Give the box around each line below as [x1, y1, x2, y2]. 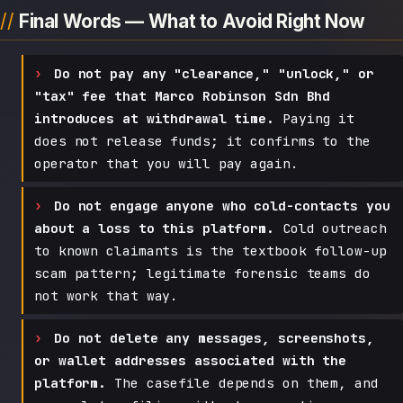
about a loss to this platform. [34, 219, 274, 237]
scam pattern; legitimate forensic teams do [34, 264, 371, 282]
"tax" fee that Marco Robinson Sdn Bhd [34, 86, 331, 104]
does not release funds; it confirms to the [34, 131, 371, 149]
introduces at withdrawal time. [34, 109, 274, 127]
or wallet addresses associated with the [34, 351, 347, 369]
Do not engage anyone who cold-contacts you [53, 196, 390, 214]
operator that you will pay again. [34, 154, 299, 172]
